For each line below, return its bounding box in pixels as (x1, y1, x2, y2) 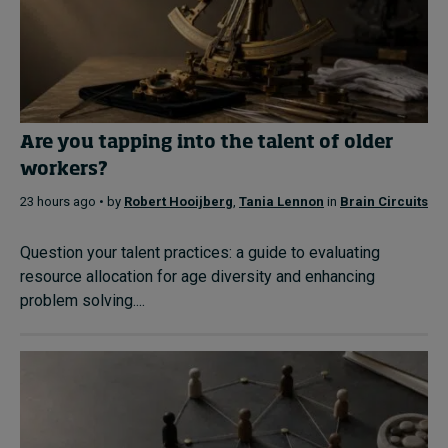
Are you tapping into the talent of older (20, 134, 393, 153)
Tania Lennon (239, 193, 324, 209)
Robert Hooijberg (124, 193, 233, 209)
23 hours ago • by (20, 193, 124, 209)
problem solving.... (20, 290, 145, 310)
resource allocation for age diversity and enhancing (20, 266, 375, 286)
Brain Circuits (340, 193, 428, 209)
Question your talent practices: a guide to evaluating (20, 242, 380, 262)
